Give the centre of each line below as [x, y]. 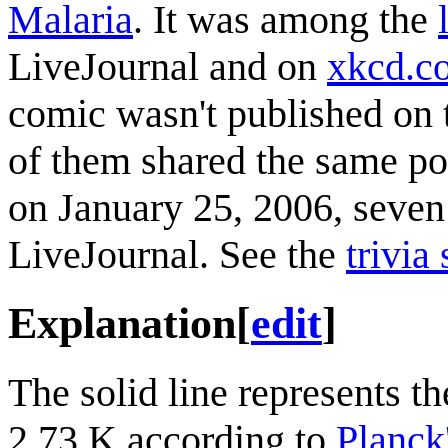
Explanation [122, 323]
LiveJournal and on [167, 66]
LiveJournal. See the [177, 254]
